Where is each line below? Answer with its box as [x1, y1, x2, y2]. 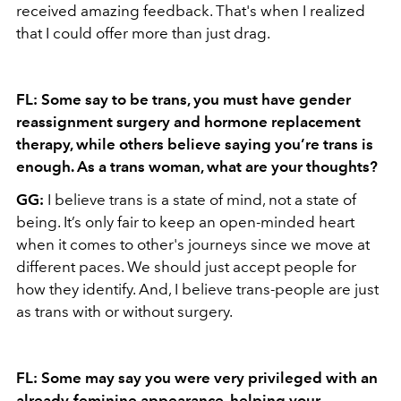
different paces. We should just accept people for [16, 257, 356, 276]
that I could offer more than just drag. [16, 23, 270, 42]
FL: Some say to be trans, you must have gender [16, 90, 351, 108]
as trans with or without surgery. [16, 302, 233, 320]
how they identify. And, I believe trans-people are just [16, 279, 379, 298]
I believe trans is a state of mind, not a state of [44, 190, 356, 209]
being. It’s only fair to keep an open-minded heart [16, 212, 354, 231]
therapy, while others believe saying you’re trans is [16, 134, 373, 153]
